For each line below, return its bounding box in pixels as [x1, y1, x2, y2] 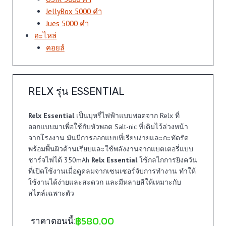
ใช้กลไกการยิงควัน [139, 155, 197, 164]
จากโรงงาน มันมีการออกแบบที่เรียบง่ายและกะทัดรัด [28, 133, 189, 142]
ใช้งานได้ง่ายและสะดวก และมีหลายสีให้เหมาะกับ [28, 177, 181, 187]
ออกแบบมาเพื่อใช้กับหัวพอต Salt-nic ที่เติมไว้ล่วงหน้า [28, 122, 188, 131]
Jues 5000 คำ [45, 19, 89, 29]
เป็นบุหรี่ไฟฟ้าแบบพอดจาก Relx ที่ [74, 110, 180, 120]
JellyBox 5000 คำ [45, 7, 102, 17]
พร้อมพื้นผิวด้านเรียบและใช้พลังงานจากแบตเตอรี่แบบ [28, 144, 193, 153]
